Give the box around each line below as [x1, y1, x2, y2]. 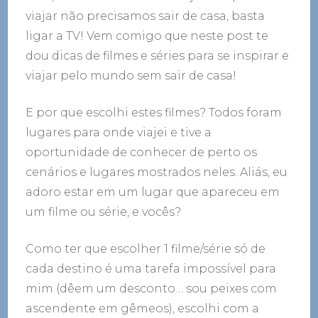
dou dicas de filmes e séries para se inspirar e [26, 48, 290, 62]
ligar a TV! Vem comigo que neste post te [26, 28, 269, 43]
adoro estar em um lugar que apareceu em [26, 185, 280, 199]
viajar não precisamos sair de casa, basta [26, 9, 265, 23]
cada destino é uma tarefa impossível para [26, 261, 277, 275]
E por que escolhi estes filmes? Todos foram [26, 105, 283, 119]
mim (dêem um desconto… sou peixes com [26, 281, 278, 295]
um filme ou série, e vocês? [26, 204, 182, 219]
